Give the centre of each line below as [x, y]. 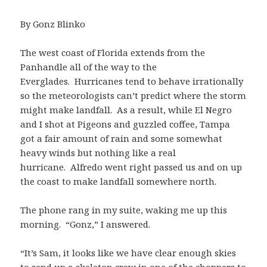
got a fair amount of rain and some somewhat [122, 138]
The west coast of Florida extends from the [113, 52]
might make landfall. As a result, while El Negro [126, 109]
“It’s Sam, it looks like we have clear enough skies [128, 252]
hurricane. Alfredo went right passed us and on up [131, 167]
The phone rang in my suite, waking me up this [124, 209]
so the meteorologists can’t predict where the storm [133, 95]
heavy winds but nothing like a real [98, 152]
